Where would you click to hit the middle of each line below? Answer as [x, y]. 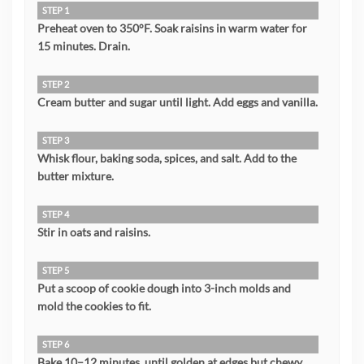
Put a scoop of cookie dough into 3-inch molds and [164, 288]
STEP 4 [56, 214]
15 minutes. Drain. [84, 46]
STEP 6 [56, 344]
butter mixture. [76, 176]
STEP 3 [56, 141]
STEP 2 [56, 84]
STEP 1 [56, 11]
